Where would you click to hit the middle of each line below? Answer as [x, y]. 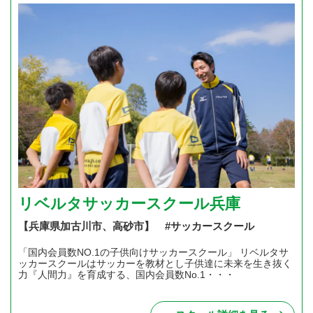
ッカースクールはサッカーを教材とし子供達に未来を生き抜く [155, 264]
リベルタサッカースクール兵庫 [129, 204]
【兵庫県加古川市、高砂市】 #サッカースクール [136, 226]
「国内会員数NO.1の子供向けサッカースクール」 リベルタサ [153, 253]
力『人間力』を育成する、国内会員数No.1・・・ [126, 275]
